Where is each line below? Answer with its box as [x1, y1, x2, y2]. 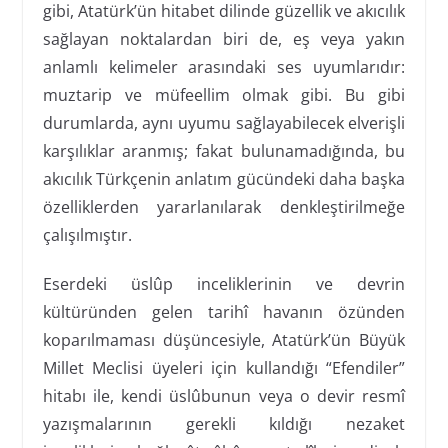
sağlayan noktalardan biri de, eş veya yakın [42, 27, 406, 50]
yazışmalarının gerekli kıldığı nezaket [42, 412, 406, 435]
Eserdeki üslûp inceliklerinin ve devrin [42, 272, 406, 295]
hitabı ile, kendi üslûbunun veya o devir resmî [42, 384, 406, 407]
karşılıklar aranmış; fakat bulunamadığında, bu [42, 139, 406, 162]
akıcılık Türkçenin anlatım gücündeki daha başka [42, 167, 406, 190]
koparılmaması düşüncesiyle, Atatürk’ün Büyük [42, 328, 406, 351]
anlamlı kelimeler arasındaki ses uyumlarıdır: [42, 55, 406, 78]
